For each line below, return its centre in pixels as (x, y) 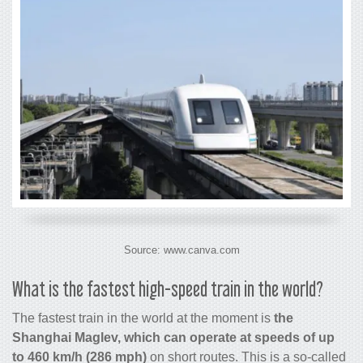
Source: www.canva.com (181, 250)
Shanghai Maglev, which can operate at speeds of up (173, 338)
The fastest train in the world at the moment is (143, 318)
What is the (49, 289)
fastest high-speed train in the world (201, 289)
